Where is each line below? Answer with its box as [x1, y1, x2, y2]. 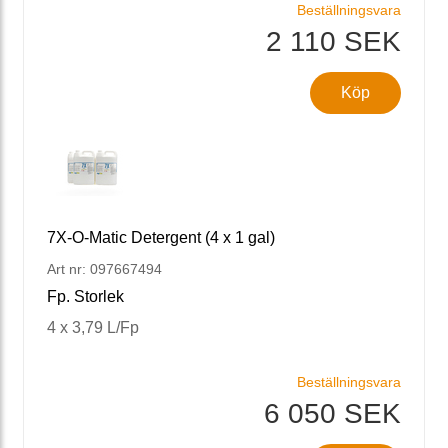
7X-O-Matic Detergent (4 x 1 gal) [47, 228, 275, 246]
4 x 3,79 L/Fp [47, 318, 139, 336]
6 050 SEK [264, 397, 401, 429]
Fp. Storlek [47, 287, 124, 305]
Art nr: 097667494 [47, 260, 162, 277]
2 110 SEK [266, 25, 401, 57]
